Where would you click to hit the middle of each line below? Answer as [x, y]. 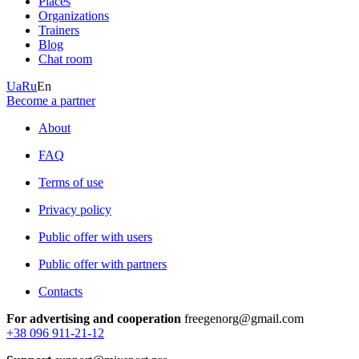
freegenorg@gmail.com [242, 318]
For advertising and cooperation [94, 318]
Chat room [65, 58]
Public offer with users [95, 236]
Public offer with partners [103, 264]
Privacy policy [75, 209]
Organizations [74, 15]
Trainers [59, 30]
